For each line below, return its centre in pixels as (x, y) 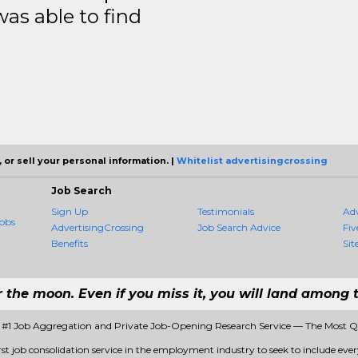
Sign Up (70, 211)
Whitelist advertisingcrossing (252, 161)
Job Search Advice (239, 227)
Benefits (70, 243)
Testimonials (225, 211)
